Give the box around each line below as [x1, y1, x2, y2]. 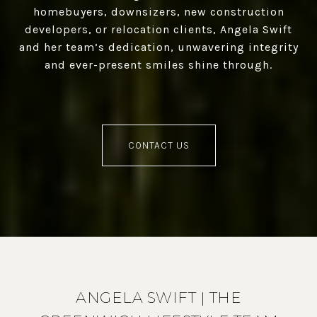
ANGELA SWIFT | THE [76, 289, 241, 307]
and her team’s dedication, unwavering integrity [18, 40, 299, 54]
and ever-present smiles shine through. [45, 57, 272, 71]
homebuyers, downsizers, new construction [33, 4, 284, 18]
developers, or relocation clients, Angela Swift [25, 22, 292, 36]
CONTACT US [127, 139, 190, 151]
